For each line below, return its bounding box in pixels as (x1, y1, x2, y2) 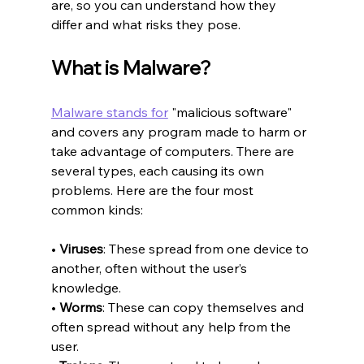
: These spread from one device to (102, 240, 312, 257)
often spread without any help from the (50, 318, 294, 335)
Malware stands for (50, 103, 168, 120)
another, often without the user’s (50, 259, 250, 276)
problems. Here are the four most (50, 181, 257, 198)
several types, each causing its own (50, 162, 267, 179)
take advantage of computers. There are (50, 142, 297, 159)
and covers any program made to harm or (50, 123, 310, 140)
